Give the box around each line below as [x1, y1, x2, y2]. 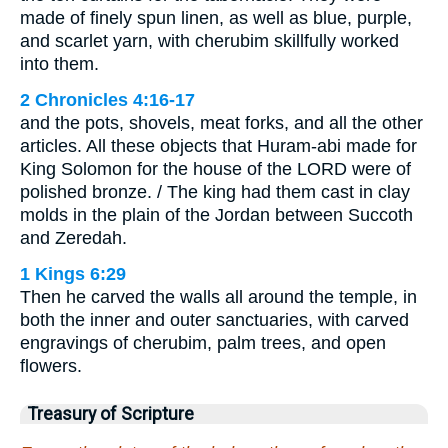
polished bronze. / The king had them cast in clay [20, 182, 410, 203]
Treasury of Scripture [28, 404, 194, 425]
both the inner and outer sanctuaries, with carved [20, 310, 409, 331]
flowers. [20, 356, 82, 377]
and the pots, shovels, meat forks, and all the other [20, 113, 423, 134]
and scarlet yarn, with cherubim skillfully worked [20, 31, 399, 52]
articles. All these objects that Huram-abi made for [20, 136, 417, 157]
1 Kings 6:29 [20, 264, 126, 285]
